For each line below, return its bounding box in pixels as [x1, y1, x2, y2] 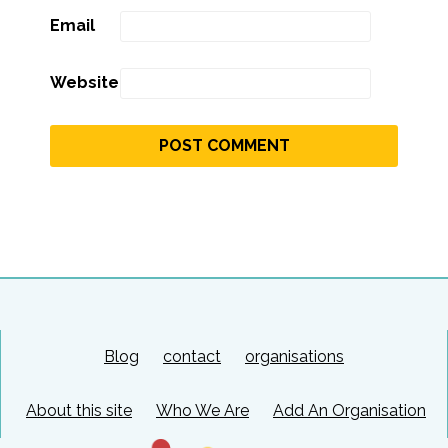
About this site [26, 400, 132, 420]
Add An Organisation [273, 400, 426, 420]
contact [163, 346, 221, 366]
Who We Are [156, 400, 249, 420]
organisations [245, 346, 344, 366]
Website [50, 72, 119, 92]
